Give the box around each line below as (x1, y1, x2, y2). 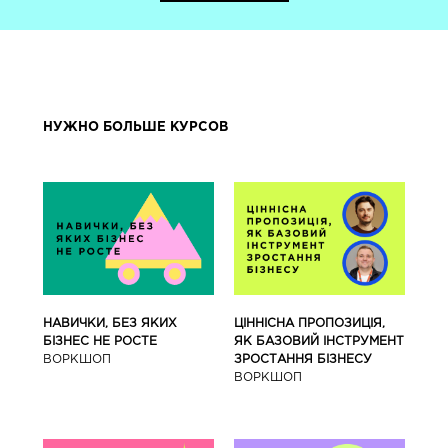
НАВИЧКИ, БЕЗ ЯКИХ (42, 317, 177, 329)
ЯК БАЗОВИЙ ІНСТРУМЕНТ (234, 335, 405, 347)
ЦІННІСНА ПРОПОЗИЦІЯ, (234, 317, 386, 329)
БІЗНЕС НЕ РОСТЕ (42, 335, 157, 347)
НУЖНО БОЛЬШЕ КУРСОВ (42, 121, 228, 133)
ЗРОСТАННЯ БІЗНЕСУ (234, 353, 373, 365)
